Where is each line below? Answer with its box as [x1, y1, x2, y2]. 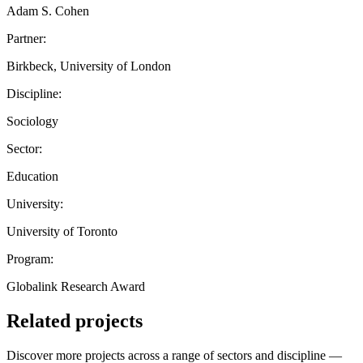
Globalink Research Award [6, 279, 145, 293]
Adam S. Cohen [6, 3, 89, 18]
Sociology [6, 113, 58, 128]
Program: [6, 251, 53, 266]
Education [6, 169, 58, 183]
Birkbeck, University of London [6, 58, 171, 73]
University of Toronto [6, 224, 117, 238]
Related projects [6, 310, 143, 331]
